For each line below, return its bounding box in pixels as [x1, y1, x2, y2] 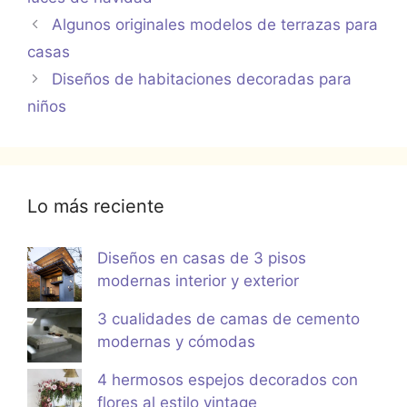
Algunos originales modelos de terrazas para [52, 15, 379, 34]
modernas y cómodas [97, 332, 255, 351]
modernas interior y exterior [97, 271, 299, 290]
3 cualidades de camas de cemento [97, 309, 360, 328]
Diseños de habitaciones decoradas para [52, 69, 352, 88]
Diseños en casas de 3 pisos [97, 248, 306, 267]
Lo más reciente [27, 194, 164, 217]
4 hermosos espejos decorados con [97, 370, 358, 389]
